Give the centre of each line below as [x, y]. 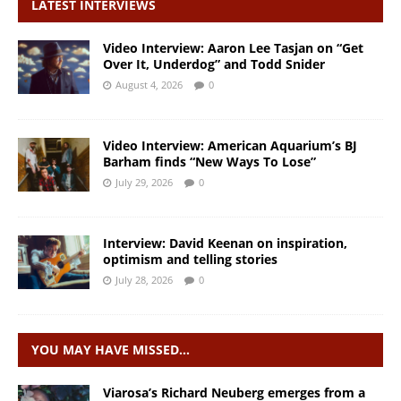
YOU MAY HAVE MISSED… [111, 349]
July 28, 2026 [144, 279]
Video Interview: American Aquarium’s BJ [230, 145]
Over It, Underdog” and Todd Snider [214, 64]
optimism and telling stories [190, 259]
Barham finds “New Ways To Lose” [209, 161]
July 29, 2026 [144, 182]
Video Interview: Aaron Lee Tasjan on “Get [233, 47]
